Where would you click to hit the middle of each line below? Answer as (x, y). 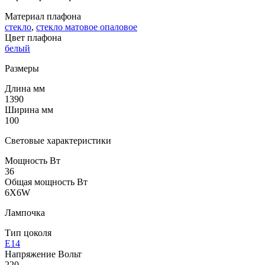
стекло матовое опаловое (87, 27)
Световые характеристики (58, 140)
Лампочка (25, 212)
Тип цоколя (28, 232)
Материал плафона (43, 16)
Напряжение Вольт (43, 254)
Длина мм (25, 88)
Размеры (22, 68)
